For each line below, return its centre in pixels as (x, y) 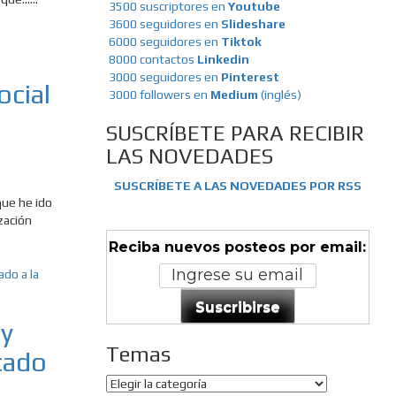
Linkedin (223, 60)
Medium (235, 95)
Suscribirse (237, 307)
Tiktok (241, 42)
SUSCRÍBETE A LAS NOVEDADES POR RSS (237, 186)
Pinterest (250, 77)
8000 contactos (152, 60)
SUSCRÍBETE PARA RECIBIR (235, 133)
